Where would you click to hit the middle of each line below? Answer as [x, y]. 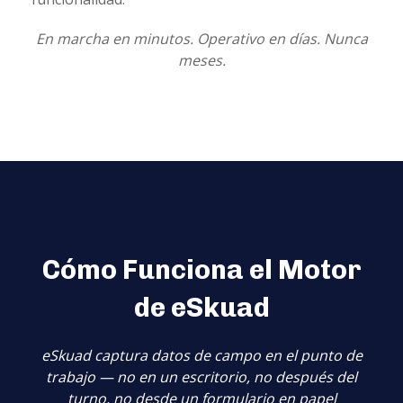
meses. [201, 61]
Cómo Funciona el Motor [201, 269]
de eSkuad [201, 307]
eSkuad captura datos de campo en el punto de [201, 355]
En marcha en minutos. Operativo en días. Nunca [201, 39]
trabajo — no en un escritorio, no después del [201, 376]
